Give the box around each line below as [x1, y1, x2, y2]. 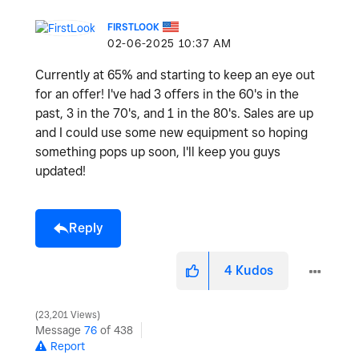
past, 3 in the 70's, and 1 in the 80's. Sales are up [35, 106, 313, 122]
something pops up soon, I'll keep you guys [35, 144, 280, 160]
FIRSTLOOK [107, 21, 159, 34]
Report [50, 340, 85, 353]
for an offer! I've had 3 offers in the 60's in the [35, 87, 299, 103]
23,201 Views [36, 309, 99, 321]
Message [35, 324, 84, 337]
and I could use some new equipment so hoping [35, 125, 308, 141]
